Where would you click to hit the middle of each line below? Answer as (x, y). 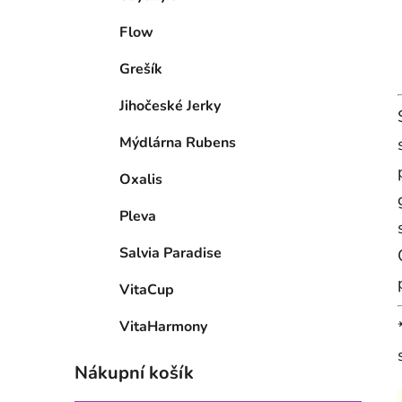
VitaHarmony (163, 327)
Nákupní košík (134, 373)
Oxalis (141, 180)
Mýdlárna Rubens (178, 143)
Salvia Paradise (170, 253)
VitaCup (147, 290)
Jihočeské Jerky (170, 106)
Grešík (141, 70)
